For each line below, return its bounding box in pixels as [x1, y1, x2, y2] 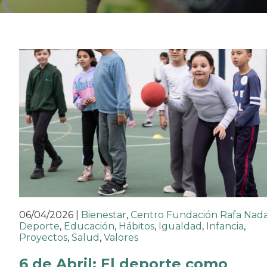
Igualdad [159, 221, 202, 232]
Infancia [206, 221, 244, 232]
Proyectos [19, 232, 67, 244]
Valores [104, 232, 138, 244]
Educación [64, 221, 114, 232]
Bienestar [81, 209, 126, 221]
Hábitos [119, 221, 154, 232]
